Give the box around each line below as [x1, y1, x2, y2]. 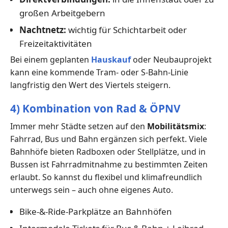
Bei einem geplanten [10, 54, 91, 66]
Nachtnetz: [19, 24, 66, 36]
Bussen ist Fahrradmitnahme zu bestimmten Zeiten [10, 159, 208, 170]
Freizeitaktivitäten [19, 38, 92, 50]
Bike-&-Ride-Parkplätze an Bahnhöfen [19, 206, 172, 218]
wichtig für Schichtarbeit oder [66, 24, 187, 36]
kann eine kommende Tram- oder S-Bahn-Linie [10, 67, 188, 78]
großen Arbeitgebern [19, 7, 105, 19]
